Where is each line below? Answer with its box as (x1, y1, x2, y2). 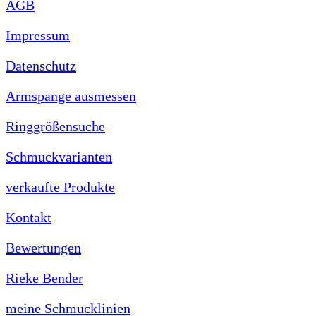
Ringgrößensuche (6, 118, 105, 134)
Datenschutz (6, 57, 76, 73)
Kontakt (6, 209, 51, 225)
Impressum (6, 27, 70, 43)
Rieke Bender (6, 269, 83, 286)
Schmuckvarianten (6, 148, 112, 164)
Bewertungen (6, 239, 81, 255)
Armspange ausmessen (6, 87, 136, 104)
